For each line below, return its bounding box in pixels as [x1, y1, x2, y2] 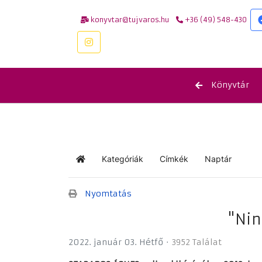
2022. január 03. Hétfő [68, 237, 163, 247]
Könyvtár [211, 80, 249, 91]
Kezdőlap [80, 158, 116, 169]
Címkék [160, 154, 188, 164]
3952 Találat [172, 237, 222, 247]
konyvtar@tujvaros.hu [89, 15, 169, 24]
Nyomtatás [85, 188, 132, 199]
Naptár [205, 154, 232, 164]
